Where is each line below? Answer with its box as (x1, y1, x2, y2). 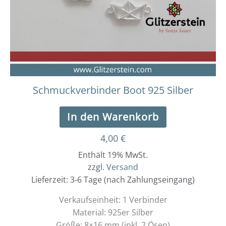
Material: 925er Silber (73, 207, 153, 218)
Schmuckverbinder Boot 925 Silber (33, 83, 193, 97)
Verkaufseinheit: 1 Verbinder (59, 194, 167, 206)
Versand (106, 161, 138, 173)
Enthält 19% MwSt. (78, 149, 148, 161)
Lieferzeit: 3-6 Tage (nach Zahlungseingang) (31, 174, 195, 186)
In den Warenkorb (67, 110, 159, 124)
